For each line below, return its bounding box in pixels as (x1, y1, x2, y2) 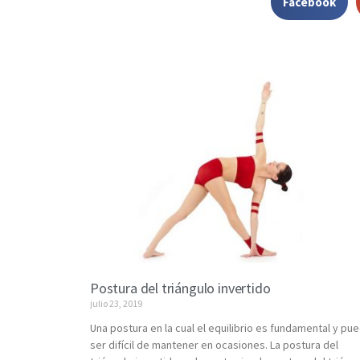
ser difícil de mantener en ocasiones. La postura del (90, 337, 338, 353)
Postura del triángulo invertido (90, 279, 271, 298)
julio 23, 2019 (90, 297, 142, 310)
